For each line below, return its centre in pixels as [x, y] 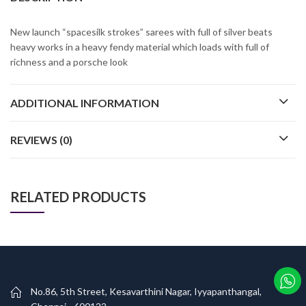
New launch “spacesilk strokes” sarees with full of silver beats [141, 31]
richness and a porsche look [69, 61]
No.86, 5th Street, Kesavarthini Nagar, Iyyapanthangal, [146, 292]
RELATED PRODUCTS [78, 197]
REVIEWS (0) [41, 139]
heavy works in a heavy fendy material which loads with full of [140, 46]
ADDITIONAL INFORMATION [85, 102]
